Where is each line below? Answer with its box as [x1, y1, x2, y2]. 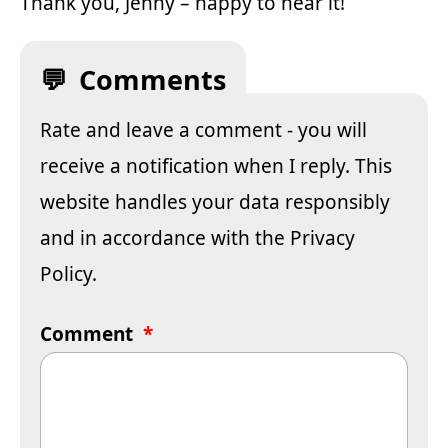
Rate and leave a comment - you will [40, 116, 367, 143]
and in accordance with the [40, 224, 290, 251]
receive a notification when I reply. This [40, 152, 392, 179]
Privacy [290, 224, 355, 251]
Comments [79, 60, 226, 98]
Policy [40, 260, 92, 287]
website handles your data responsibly [40, 188, 390, 215]
